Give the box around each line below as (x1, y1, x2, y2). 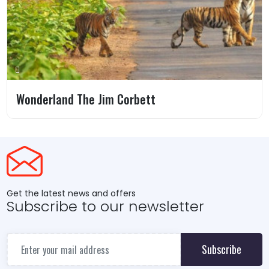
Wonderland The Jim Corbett (16, 90, 156, 109)
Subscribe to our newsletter (7, 196, 205, 217)
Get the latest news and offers (7, 187, 136, 200)
